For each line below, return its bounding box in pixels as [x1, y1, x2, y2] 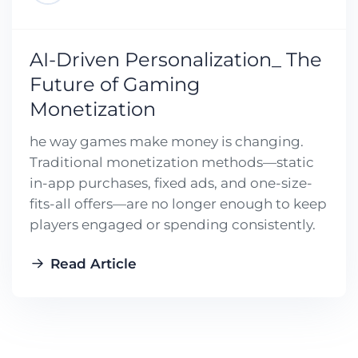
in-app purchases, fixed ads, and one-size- [30, 174, 312, 191]
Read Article [50, 255, 137, 272]
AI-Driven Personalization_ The [30, 47, 322, 71]
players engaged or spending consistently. [30, 216, 316, 233]
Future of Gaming [30, 72, 200, 96]
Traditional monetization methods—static [30, 153, 314, 170]
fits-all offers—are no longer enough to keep [30, 195, 327, 212]
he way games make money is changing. [30, 133, 304, 149]
